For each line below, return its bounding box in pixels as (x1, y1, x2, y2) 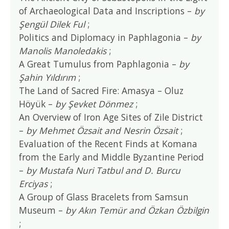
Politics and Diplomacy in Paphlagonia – (19, 31, 191, 43)
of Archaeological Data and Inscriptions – (19, 4, 195, 17)
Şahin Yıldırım (19, 71, 76, 83)
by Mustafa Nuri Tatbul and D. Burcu (26, 164, 181, 176)
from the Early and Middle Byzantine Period (19, 150, 204, 163)
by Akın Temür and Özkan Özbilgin (65, 203, 210, 216)
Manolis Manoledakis (19, 44, 107, 57)
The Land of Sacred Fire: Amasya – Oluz (19, 84, 184, 97)
